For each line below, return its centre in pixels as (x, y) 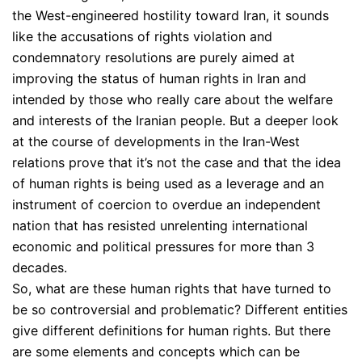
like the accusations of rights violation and (142, 36)
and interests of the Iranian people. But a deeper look (175, 120)
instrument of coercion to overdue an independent (166, 204)
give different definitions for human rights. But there (171, 330)
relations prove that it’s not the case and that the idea (177, 162)
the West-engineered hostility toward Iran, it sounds (170, 15)
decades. (40, 267)
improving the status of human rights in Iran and (159, 78)
